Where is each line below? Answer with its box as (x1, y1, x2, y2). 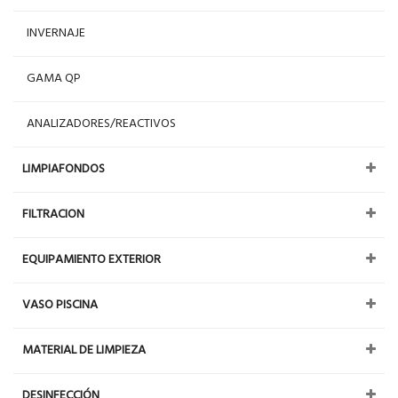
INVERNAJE (27, 22, 85, 44)
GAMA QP (27, 68, 81, 89)
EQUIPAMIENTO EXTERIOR (22, 249, 161, 270)
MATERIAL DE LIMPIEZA (22, 339, 146, 361)
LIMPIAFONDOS (22, 158, 105, 179)
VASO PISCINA (22, 294, 98, 315)
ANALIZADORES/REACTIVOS (27, 113, 176, 134)
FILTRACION (22, 203, 84, 225)
